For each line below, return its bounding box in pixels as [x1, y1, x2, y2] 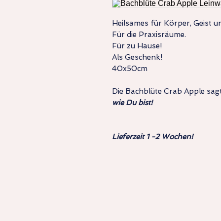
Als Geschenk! [112, 52, 162, 62]
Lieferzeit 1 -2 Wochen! [112, 132, 193, 141]
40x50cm [112, 64, 147, 73]
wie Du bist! [112, 98, 152, 107]
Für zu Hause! [112, 41, 162, 50]
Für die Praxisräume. [112, 30, 186, 39]
